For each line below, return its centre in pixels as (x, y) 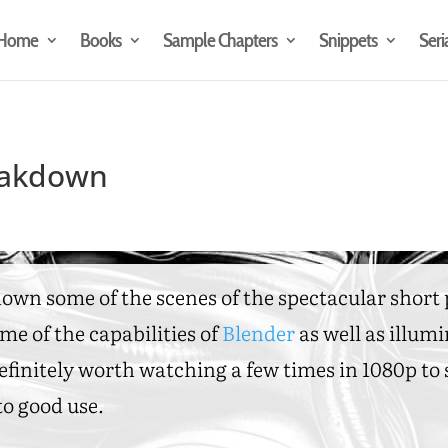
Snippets (347, 40)
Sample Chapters (219, 40)
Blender (259, 331)
